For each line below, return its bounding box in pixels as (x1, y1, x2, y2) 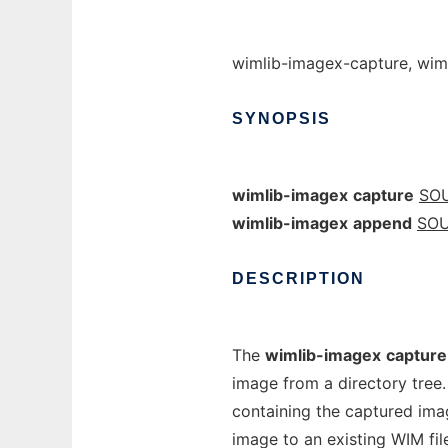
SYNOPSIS (232, 110, 331, 127)
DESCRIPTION (232, 270, 365, 287)
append (353, 213, 412, 233)
